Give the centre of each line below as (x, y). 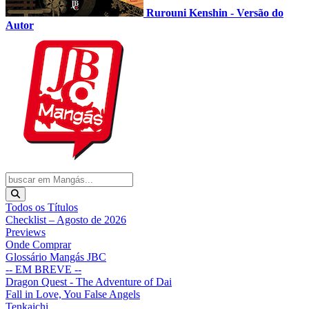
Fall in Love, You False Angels (73, 294)
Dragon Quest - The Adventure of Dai (89, 281)
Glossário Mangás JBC (56, 257)
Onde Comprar (38, 244)
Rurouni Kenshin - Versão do (215, 12)
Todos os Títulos (42, 207)
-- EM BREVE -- (43, 269)
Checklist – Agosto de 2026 (66, 219)
